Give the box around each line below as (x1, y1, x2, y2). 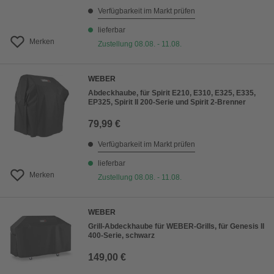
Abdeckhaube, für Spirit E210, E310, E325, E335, (88, 89, 256, 98)
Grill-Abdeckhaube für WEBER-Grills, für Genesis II (88, 222, 264, 231)
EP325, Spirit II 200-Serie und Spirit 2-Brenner (88, 98, 246, 107)
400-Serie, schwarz (88, 231, 155, 240)
